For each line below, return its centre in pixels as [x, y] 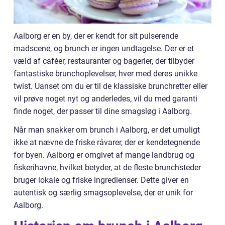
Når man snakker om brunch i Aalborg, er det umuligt [107, 130]
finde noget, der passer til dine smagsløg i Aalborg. [103, 111]
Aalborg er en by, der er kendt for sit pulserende [96, 36]
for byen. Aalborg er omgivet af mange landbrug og [104, 155]
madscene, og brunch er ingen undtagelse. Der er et [104, 49]
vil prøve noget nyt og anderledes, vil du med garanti [105, 99]
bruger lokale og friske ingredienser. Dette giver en [101, 180]
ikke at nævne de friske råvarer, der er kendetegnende [107, 143]
